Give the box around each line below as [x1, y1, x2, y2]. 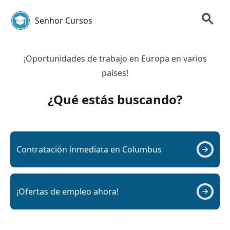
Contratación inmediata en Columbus [16, 144, 162, 155]
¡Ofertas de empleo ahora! [16, 186, 119, 197]
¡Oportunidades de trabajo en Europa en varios [23, 53, 207, 64]
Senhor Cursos [35, 15, 92, 26]
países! [102, 67, 128, 79]
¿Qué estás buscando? [48, 91, 182, 108]
